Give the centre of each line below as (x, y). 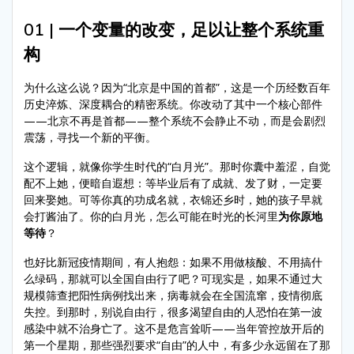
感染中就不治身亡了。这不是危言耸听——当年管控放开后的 (174, 328)
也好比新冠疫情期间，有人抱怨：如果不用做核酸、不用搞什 (173, 262)
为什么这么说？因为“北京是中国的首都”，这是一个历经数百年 (177, 87)
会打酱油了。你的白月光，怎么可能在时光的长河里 (151, 216)
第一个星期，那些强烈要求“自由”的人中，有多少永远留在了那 (177, 345)
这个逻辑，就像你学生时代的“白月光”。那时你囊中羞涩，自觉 (177, 166)
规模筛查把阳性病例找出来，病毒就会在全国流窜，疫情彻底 (173, 295)
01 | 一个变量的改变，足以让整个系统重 (174, 29)
